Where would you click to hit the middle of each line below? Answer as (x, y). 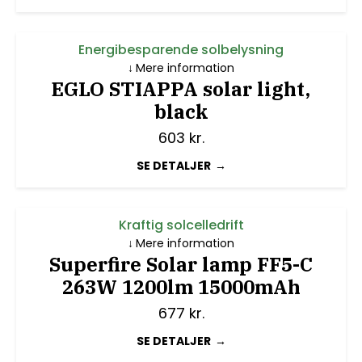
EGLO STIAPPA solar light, (181, 89)
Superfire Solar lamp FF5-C (181, 265)
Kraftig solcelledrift (181, 225)
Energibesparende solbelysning (181, 50)
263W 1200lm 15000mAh (181, 287)
